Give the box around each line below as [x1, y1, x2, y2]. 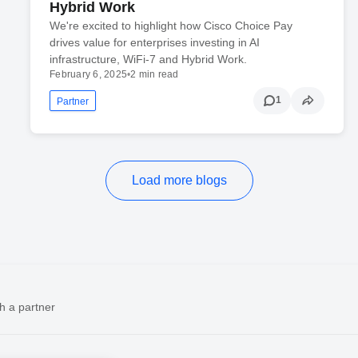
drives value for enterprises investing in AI [50, 35, 261, 49]
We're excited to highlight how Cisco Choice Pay [50, 18, 293, 32]
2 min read [130, 68, 179, 80]
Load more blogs [131, 173, 227, 187]
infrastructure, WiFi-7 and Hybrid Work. [50, 52, 248, 66]
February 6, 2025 [50, 68, 127, 80]
